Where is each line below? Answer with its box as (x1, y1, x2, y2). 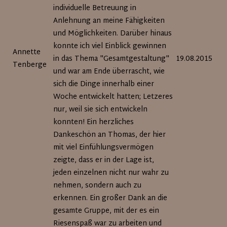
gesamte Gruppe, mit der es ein (53, 205, 160, 217)
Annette (13, 46, 41, 59)
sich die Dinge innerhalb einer (53, 78, 155, 91)
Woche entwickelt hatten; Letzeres (53, 91, 173, 103)
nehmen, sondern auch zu (53, 179, 142, 192)
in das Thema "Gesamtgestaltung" (53, 53, 170, 65)
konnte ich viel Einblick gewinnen (53, 40, 167, 53)
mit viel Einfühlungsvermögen (53, 141, 154, 154)
